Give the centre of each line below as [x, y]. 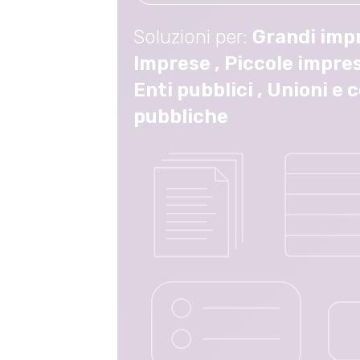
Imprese [172, 63]
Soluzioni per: [193, 37]
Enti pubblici [193, 90]
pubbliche [181, 117]
